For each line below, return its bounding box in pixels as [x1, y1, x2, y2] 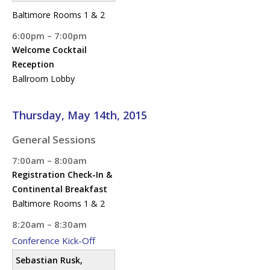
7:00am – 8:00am [12, 154, 87, 166]
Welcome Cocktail [12, 43, 87, 55]
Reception [12, 58, 54, 70]
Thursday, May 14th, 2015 [12, 107, 147, 122]
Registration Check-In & [12, 168, 112, 180]
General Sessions [12, 132, 96, 146]
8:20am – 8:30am [12, 218, 87, 230]
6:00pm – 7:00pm [12, 29, 87, 42]
